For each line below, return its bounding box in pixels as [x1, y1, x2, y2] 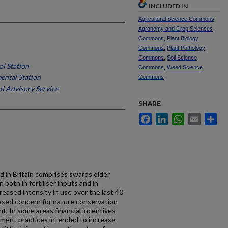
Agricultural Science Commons [138, 16, 214, 22]
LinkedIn [168, 113, 195, 121]
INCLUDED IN [149, 2, 188, 10]
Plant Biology [167, 35, 198, 41]
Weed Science [167, 64, 203, 70]
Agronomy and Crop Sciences [138, 25, 213, 32]
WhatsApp [184, 113, 217, 121]
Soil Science [167, 54, 197, 61]
